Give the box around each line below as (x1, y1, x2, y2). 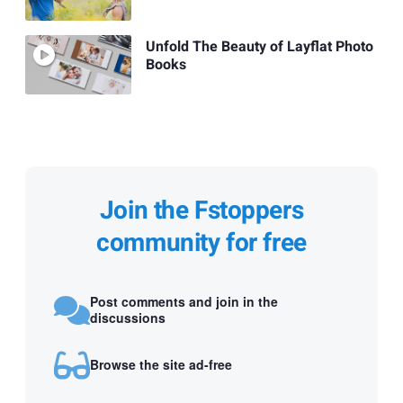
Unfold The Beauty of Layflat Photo (145, 36, 373, 58)
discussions (90, 308, 166, 327)
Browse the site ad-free (90, 354, 232, 373)
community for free (96, 225, 307, 263)
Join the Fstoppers (99, 193, 304, 230)
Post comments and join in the (90, 291, 278, 310)
